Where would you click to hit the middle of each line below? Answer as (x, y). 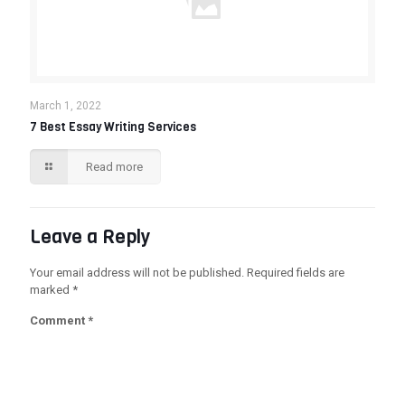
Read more (115, 167)
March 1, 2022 (66, 106)
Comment (59, 320)
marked (51, 290)
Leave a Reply (90, 237)
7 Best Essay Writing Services (113, 127)
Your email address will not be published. (137, 273)
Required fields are (296, 273)
